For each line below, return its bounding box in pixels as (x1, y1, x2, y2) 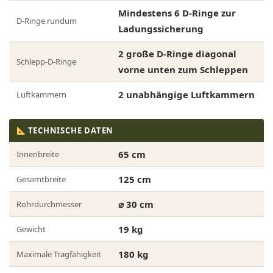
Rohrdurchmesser (16, 199, 82, 210)
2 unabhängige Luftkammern (118, 88, 255, 101)
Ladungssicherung (118, 23, 204, 35)
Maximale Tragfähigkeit (16, 249, 101, 260)
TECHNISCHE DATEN (25, 125, 114, 136)
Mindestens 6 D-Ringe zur (118, 7, 236, 19)
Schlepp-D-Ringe (16, 56, 76, 68)
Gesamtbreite (16, 174, 66, 185)
